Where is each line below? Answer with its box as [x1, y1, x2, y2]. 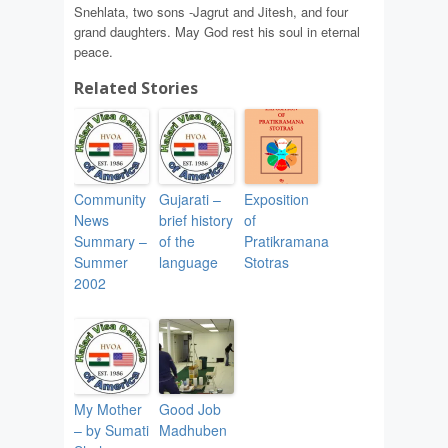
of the [159, 231, 195, 252]
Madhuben [159, 420, 227, 441]
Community [74, 189, 146, 210]
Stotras [244, 252, 289, 273]
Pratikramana [244, 231, 329, 252]
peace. [74, 42, 113, 62]
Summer [74, 252, 128, 273]
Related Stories [74, 77, 198, 100]
